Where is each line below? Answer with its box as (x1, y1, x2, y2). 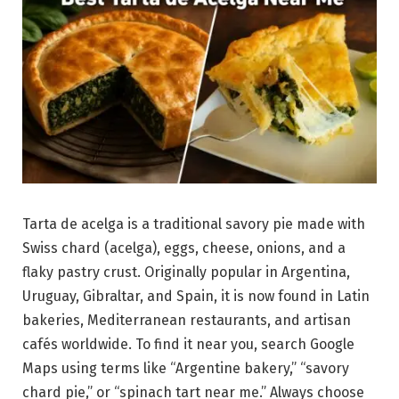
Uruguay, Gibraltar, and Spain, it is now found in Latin (22, 287, 370, 305)
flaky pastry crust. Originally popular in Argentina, (22, 263, 350, 281)
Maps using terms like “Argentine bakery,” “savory (22, 359, 349, 377)
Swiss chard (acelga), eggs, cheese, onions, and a (22, 239, 346, 256)
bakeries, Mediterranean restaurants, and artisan (22, 311, 351, 329)
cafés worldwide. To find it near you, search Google (22, 335, 354, 353)
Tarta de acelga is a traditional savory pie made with (22, 215, 365, 232)
